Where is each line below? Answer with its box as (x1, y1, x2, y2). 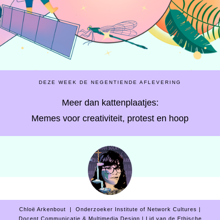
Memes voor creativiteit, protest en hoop (31, 113, 189, 123)
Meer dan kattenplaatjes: (61, 98, 159, 108)
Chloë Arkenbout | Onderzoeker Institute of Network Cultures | (17, 206, 203, 212)
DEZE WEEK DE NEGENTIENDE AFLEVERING (39, 80, 181, 85)
